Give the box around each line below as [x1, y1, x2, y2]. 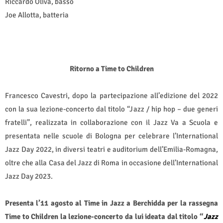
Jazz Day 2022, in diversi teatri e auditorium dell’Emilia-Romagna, [5, 144, 218, 154]
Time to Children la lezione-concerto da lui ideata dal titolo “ [5, 212, 204, 221]
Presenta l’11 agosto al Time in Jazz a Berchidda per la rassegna [5, 198, 218, 208]
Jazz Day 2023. [5, 171, 53, 181]
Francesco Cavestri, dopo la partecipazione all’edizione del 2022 [5, 91, 218, 100]
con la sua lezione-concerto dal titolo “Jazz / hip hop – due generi [5, 104, 218, 113]
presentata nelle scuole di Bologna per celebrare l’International [5, 131, 218, 140]
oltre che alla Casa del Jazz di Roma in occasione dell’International [5, 158, 218, 167]
